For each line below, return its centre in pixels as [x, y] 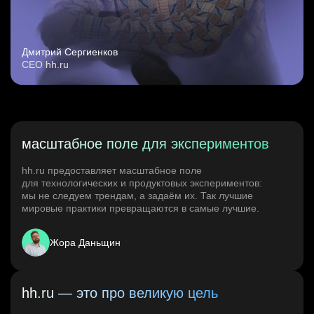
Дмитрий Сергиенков [70, 52]
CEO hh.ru [45, 65]
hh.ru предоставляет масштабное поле [112, 171]
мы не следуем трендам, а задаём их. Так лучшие [137, 196]
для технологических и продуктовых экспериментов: [142, 183]
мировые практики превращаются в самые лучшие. [141, 209]
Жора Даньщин [85, 243]
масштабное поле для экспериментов [145, 144]
